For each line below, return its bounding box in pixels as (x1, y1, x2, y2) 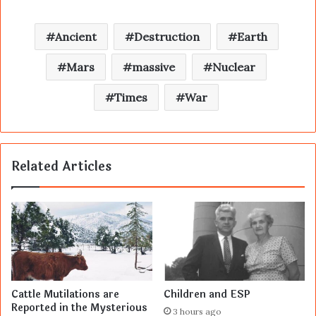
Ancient (54, 29, 97, 44)
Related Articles (11, 156, 111, 176)
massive (132, 59, 175, 74)
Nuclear (212, 59, 255, 74)
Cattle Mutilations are (11, 287, 119, 303)
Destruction (133, 29, 200, 44)
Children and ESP (164, 287, 250, 303)
